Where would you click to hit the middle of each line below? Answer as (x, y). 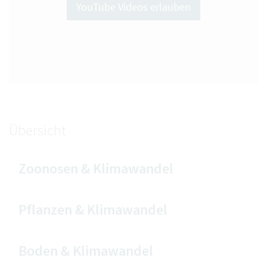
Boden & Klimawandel (86, 251)
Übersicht (37, 131)
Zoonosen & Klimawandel (96, 169)
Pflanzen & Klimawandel (93, 210)
